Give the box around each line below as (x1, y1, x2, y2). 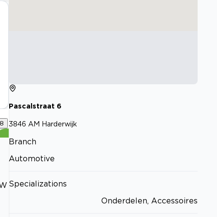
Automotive (9, 154, 55, 163)
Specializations (9, 179, 67, 188)
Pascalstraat (9, 102, 55, 110)
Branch (9, 137, 36, 146)
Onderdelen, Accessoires (101, 196, 198, 205)
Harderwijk (42, 120, 77, 127)
